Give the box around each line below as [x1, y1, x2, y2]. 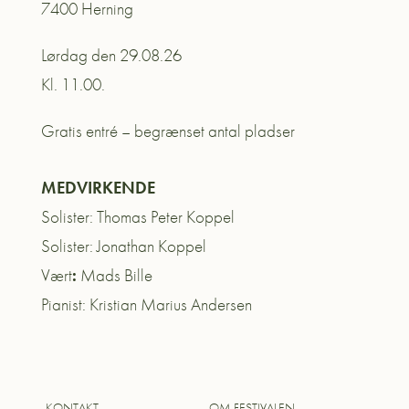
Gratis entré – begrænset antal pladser [40, 119, 295, 142]
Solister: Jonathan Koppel [40, 234, 206, 257]
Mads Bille [76, 263, 152, 287]
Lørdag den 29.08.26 [40, 43, 182, 67]
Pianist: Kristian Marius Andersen [40, 292, 252, 316]
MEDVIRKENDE [40, 175, 155, 199]
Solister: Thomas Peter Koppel [40, 204, 235, 228]
